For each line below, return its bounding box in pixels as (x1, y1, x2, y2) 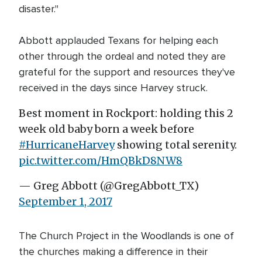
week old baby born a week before (19, 122, 194, 136)
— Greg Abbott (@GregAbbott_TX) (19, 179, 199, 192)
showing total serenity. (115, 138, 237, 151)
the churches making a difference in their (19, 245, 208, 258)
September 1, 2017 (19, 195, 112, 208)
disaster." (19, 2, 58, 15)
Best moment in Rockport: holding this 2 (19, 106, 233, 120)
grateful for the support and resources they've (19, 65, 235, 78)
